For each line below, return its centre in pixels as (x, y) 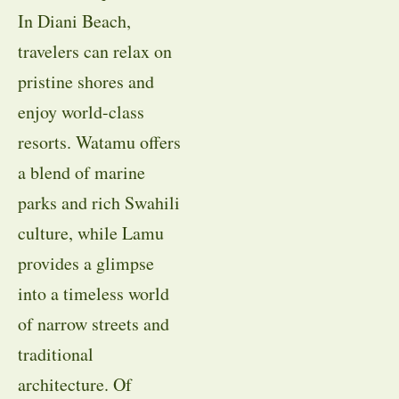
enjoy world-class (81, 112)
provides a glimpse (86, 264)
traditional (56, 354)
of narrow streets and (94, 324)
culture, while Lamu (91, 233)
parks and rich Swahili (99, 203)
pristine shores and (86, 82)
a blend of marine (81, 173)
